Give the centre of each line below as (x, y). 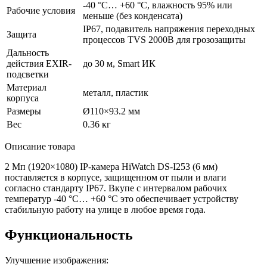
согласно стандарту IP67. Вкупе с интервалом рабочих (116, 188)
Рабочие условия (41, 10)
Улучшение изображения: (57, 260)
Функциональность (69, 235)
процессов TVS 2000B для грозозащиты (164, 39)
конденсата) (157, 15)
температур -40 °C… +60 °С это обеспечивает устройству (122, 198)
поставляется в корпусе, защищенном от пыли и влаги (116, 177)
